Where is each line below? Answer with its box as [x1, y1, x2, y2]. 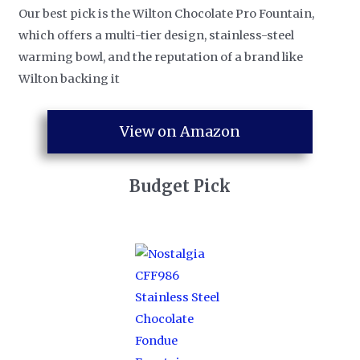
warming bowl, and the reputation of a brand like [18, 50, 304, 65]
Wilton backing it [18, 72, 121, 87]
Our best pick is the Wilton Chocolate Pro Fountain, [18, 6, 315, 22]
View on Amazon [120, 122, 240, 141]
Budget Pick [129, 175, 231, 196]
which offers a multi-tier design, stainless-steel [18, 28, 295, 43]
